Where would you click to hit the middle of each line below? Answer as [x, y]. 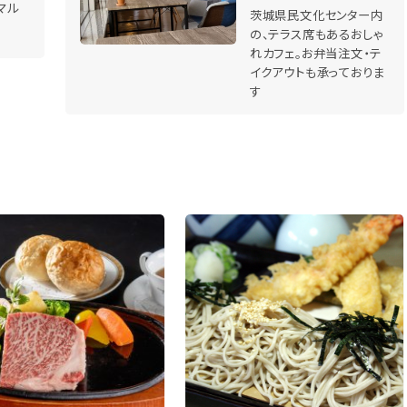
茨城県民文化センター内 [316, 14]
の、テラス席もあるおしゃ [316, 33]
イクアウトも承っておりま [317, 71]
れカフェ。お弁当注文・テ [315, 52]
